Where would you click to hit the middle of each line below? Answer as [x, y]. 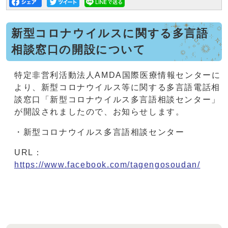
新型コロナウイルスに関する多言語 [110, 34]
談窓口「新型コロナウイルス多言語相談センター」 [117, 100]
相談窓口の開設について [79, 50]
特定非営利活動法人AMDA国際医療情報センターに [118, 75]
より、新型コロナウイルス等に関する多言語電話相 [117, 88]
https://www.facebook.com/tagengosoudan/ [107, 165]
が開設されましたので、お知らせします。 [99, 112]
